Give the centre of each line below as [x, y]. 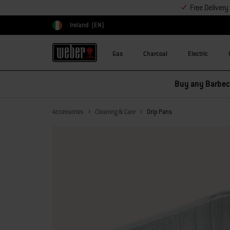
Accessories [68, 112]
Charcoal [155, 54]
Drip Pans [159, 112]
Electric [198, 54]
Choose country [73, 31]
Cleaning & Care [115, 112]
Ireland [79, 25]
